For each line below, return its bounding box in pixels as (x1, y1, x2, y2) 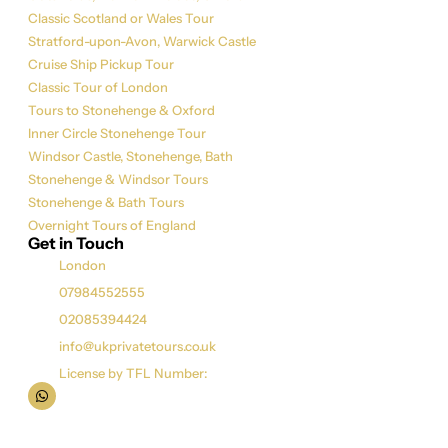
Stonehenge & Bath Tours (28, 193, 184, 210)
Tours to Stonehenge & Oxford (28, 101, 215, 118)
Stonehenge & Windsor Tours (28, 170, 208, 187)
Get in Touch (28, 232, 124, 253)
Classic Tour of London (28, 78, 168, 95)
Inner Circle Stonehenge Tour (28, 124, 206, 141)
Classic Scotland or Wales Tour (28, 9, 214, 26)
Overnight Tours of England (28, 216, 196, 233)
